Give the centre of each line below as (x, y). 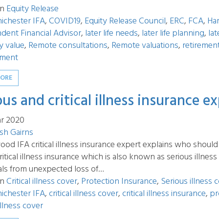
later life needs (111, 33)
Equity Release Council (125, 21)
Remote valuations (145, 46)
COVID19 (65, 21)
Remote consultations (68, 46)
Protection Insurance (119, 182)
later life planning (173, 33)
